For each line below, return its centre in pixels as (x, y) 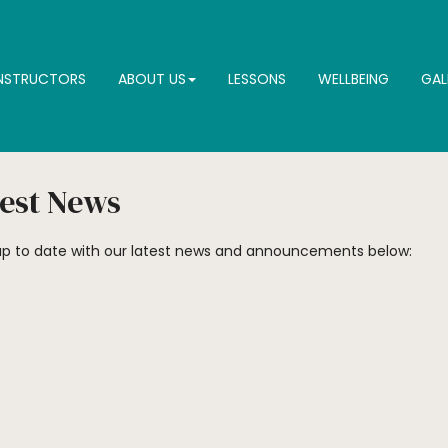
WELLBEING (353, 79)
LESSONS (257, 79)
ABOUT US (152, 79)
